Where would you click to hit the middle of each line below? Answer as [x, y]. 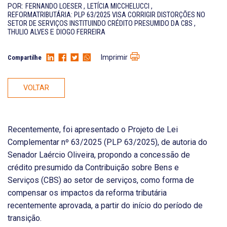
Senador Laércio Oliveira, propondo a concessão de [99, 155]
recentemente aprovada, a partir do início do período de [105, 206]
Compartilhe [25, 57]
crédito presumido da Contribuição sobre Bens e [93, 168]
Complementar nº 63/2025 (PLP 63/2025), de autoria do [107, 142]
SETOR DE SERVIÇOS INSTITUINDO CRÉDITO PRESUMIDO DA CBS [101, 24]
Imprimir [114, 57]
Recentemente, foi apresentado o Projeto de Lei [93, 130]
